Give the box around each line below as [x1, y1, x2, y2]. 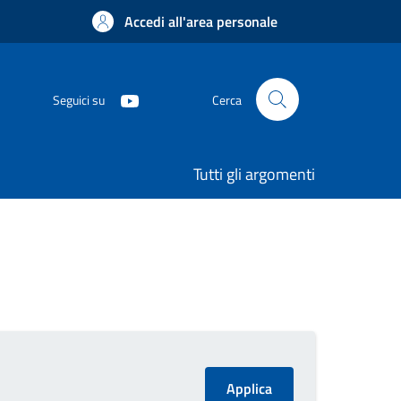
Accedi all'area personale [124, 11, 277, 32]
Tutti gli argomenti [193, 162, 315, 186]
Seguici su [53, 90, 105, 109]
